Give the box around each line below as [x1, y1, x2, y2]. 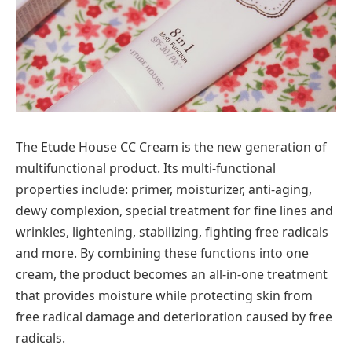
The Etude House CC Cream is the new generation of [16, 138, 326, 156]
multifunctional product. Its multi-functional [16, 159, 276, 178]
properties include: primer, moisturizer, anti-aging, [16, 181, 312, 199]
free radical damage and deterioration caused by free [16, 308, 332, 326]
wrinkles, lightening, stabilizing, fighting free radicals [16, 223, 328, 241]
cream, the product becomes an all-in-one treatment [16, 266, 328, 284]
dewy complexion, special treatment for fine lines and [16, 202, 333, 220]
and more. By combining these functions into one [16, 244, 309, 262]
